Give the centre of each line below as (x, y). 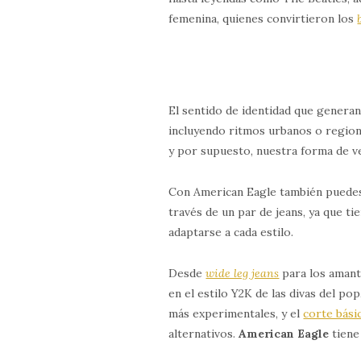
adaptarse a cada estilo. (231, 232)
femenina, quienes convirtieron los (263, 18)
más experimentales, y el (236, 313)
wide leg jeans (243, 273)
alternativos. (204, 333)
